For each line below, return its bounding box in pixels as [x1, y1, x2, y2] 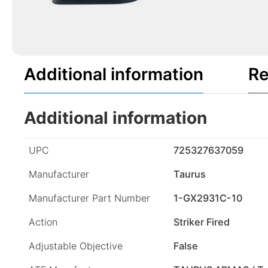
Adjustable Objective [29, 240, 123, 252]
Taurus [173, 168, 206, 181]
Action [29, 216, 57, 229]
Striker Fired [173, 216, 230, 229]
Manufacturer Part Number [29, 192, 150, 205]
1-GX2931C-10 [173, 192, 242, 205]
